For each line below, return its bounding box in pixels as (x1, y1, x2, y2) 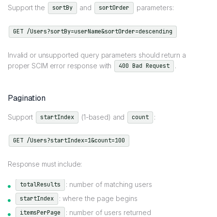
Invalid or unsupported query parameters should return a (8, 50, 186, 59)
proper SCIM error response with (8, 61, 114, 70)
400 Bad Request (119, 62, 170, 70)
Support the (8, 3, 47, 12)
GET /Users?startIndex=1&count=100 (13, 137, 125, 145)
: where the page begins (59, 194, 138, 203)
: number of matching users (66, 180, 152, 189)
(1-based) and (79, 112, 127, 121)
